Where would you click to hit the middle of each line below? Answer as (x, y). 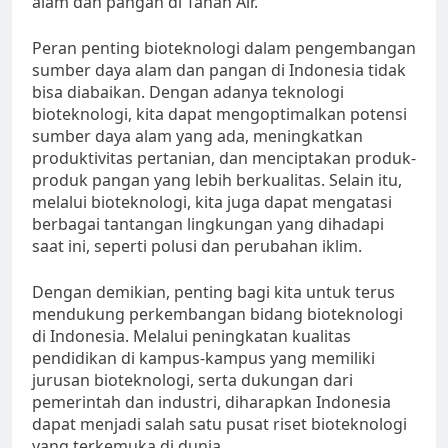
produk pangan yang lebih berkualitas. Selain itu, (217, 180)
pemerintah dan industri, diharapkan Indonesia (211, 402)
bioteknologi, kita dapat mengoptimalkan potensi (219, 114)
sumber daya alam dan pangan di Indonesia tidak (219, 70)
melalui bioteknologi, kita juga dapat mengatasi (212, 202)
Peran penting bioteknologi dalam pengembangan (224, 48)
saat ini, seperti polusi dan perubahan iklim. (197, 246)
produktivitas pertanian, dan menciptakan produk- (224, 158)
